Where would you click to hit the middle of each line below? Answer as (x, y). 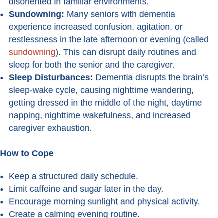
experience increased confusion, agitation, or (96, 27)
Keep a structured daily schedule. (73, 176)
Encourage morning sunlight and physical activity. (104, 202)
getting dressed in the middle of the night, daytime (105, 103)
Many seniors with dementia (121, 14)
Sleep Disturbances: (52, 78)
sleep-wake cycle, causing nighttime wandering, (101, 90)
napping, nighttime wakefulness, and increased (100, 116)
